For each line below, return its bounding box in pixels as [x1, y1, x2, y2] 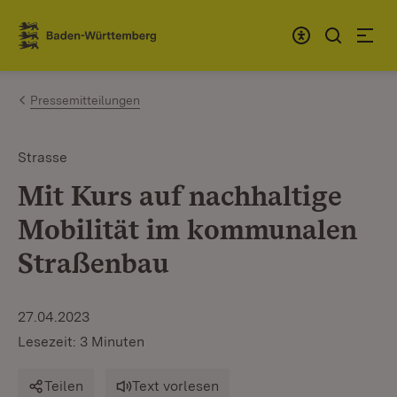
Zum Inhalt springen [44, 19, 190, 37]
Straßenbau [18, 245, 169, 280]
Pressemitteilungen [30, 93, 140, 107]
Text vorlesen [132, 378, 219, 394]
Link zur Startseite [18, 33, 148, 52]
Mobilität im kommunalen [18, 212, 357, 246]
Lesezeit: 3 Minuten [18, 333, 144, 350]
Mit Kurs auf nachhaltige [18, 178, 341, 213]
